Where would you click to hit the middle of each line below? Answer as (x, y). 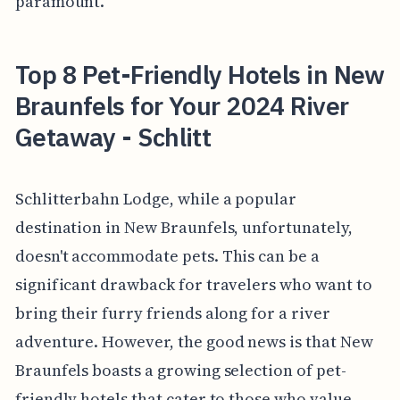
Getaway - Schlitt (113, 137)
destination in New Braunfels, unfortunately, (183, 227)
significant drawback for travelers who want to (193, 284)
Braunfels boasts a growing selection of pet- (180, 370)
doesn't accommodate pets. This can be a (167, 255)
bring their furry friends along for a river (172, 312)
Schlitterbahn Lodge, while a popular (156, 198)
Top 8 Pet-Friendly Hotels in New (200, 74)
